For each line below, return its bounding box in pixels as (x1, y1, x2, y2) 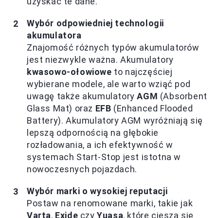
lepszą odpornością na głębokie (27, 127, 159, 138)
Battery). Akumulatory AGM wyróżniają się (27, 115, 203, 126)
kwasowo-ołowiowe (27, 67, 112, 77)
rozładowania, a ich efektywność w (27, 140, 173, 150)
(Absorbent (158, 91, 207, 102)
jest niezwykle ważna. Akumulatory (27, 54, 174, 65)
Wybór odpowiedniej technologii (27, 18, 164, 29)
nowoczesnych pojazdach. (27, 164, 137, 175)
